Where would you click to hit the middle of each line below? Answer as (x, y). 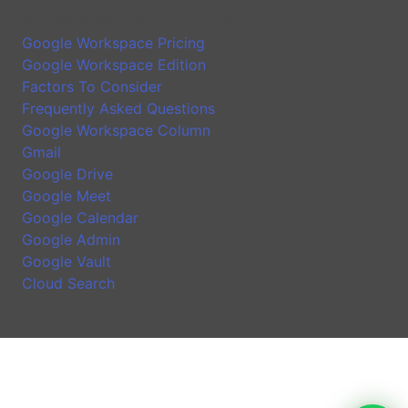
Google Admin (71, 240)
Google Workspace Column (116, 130)
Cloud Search (68, 283)
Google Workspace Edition (114, 65)
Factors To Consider (92, 87)
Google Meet (66, 196)
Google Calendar (80, 218)
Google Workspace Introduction (135, 21)
